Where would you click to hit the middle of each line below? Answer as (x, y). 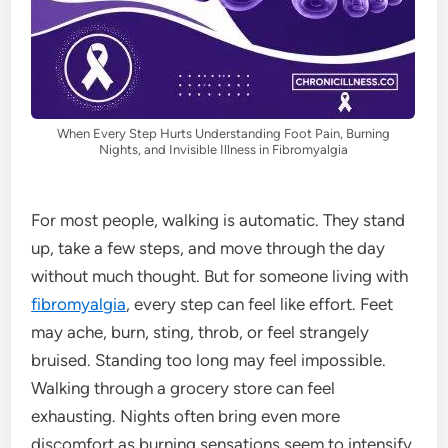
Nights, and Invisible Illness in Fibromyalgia (223, 149)
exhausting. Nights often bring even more (186, 415)
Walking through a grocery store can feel (183, 387)
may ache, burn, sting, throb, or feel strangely (200, 331)
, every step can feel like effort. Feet (260, 303)
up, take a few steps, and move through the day (208, 247)
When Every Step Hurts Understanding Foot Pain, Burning (223, 133)
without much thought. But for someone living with (220, 275)
